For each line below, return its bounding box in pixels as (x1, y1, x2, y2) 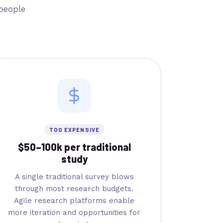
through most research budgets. (15, 184, 134, 193)
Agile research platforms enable (14, 196, 135, 205)
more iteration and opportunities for (8, 208, 141, 217)
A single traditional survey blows (14, 172, 134, 181)
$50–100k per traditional (17, 140, 131, 153)
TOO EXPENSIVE (49, 126, 100, 133)
